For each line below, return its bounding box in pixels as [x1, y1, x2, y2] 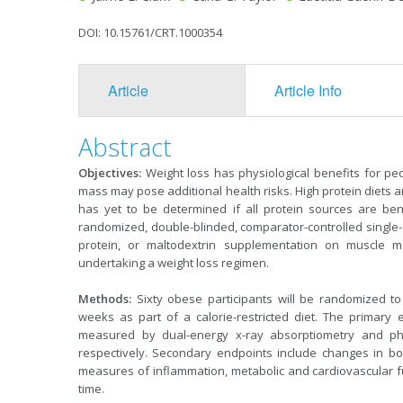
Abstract [78, 130, 172, 164]
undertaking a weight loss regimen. [78, 255, 269, 271]
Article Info [273, 80, 342, 101]
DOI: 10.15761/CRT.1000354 [78, 24, 222, 40]
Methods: [78, 291, 131, 307]
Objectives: [78, 165, 141, 181]
